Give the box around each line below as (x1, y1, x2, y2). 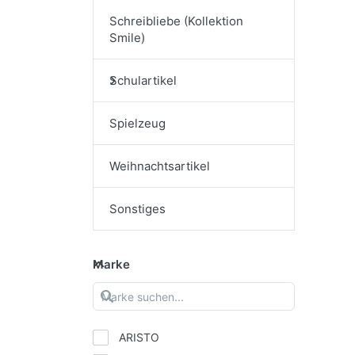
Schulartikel (109, 73, 177, 89)
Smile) (109, 30, 145, 46)
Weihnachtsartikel (109, 158, 210, 174)
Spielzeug (109, 116, 166, 132)
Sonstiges (109, 201, 166, 217)
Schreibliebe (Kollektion (109, 13, 243, 29)
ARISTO (119, 330, 160, 345)
